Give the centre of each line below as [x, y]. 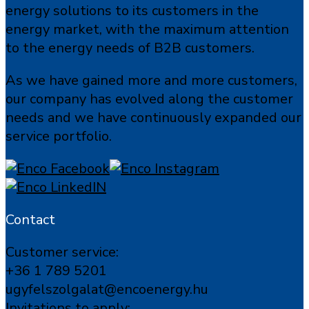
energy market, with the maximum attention [147, 29]
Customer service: [62, 252]
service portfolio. [59, 136]
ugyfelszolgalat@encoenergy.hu [107, 289]
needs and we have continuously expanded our [153, 118]
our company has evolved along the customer [149, 99]
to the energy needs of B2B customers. [130, 48]
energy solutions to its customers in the [132, 11]
